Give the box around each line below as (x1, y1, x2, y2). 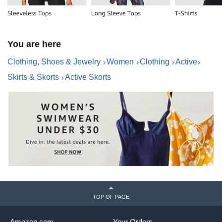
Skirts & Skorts (7, 73, 59, 82)
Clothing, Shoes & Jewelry (7, 57, 101, 66)
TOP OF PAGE (93, 194, 129, 200)
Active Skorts (65, 73, 111, 82)
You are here (7, 39, 61, 50)
